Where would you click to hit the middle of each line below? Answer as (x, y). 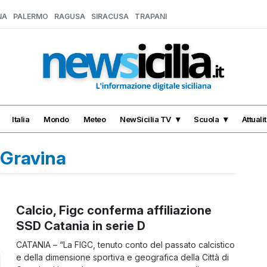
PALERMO (31, 16)
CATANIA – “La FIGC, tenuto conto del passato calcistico (126, 245)
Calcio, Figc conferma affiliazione (114, 210)
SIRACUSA (110, 16)
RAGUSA (70, 16)
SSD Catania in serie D (81, 226)
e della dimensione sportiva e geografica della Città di (123, 257)
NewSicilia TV (145, 119)
